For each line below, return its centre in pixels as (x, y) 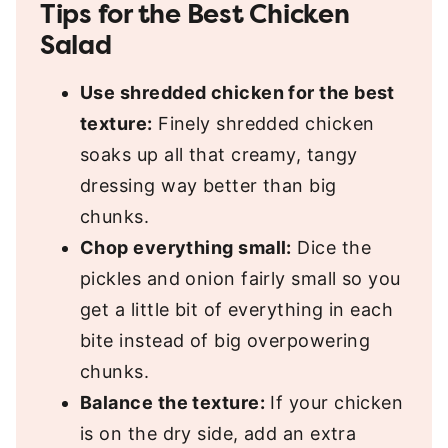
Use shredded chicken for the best (237, 93)
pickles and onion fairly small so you (240, 279)
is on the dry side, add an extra (218, 434)
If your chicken (334, 403)
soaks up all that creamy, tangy (219, 155)
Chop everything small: (186, 248)
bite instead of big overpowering (225, 341)
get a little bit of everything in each (237, 310)
